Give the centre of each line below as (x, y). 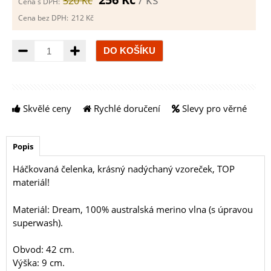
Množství (51, 45)
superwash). (38, 222)
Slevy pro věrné (213, 108)
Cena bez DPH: (43, 18)
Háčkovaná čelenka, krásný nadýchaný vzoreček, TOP (124, 169)
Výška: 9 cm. (39, 263)
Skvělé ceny (46, 108)
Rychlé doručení (126, 108)
